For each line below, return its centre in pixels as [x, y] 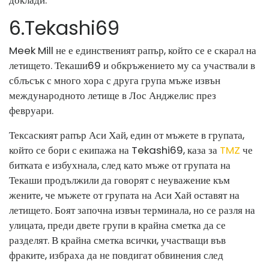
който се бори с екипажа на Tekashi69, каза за [113, 150]
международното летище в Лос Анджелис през [113, 95]
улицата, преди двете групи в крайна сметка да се [117, 225]
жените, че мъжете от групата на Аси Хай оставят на [124, 195]
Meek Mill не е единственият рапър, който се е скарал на [133, 50]
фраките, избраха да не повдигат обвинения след [116, 255]
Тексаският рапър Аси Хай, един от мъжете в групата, [127, 135]
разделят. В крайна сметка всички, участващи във [117, 240]
